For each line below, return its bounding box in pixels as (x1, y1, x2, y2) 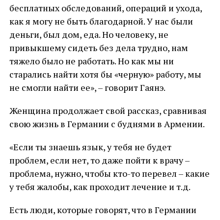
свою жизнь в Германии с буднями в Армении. (9, 118, 205, 130)
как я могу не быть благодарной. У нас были (9, 15, 193, 27)
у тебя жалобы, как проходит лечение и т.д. (9, 181, 191, 192)
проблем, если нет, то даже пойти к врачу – (9, 154, 190, 166)
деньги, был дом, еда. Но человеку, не (9, 28, 168, 40)
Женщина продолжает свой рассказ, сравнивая (9, 105, 207, 116)
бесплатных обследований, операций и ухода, (9, 2, 202, 14)
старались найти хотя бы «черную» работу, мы (9, 68, 201, 80)
